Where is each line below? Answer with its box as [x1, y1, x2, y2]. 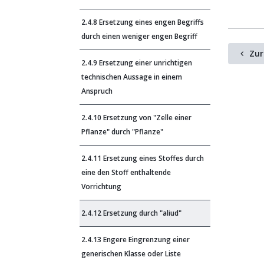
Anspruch [81, 86, 113, 96]
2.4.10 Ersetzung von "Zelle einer [81, 113, 192, 123]
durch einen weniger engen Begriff [81, 31, 197, 41]
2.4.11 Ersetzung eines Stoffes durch [81, 153, 204, 163]
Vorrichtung [81, 181, 121, 192]
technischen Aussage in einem [81, 72, 182, 82]
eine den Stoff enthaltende [81, 167, 171, 177]
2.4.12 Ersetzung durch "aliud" [81, 208, 181, 218]
